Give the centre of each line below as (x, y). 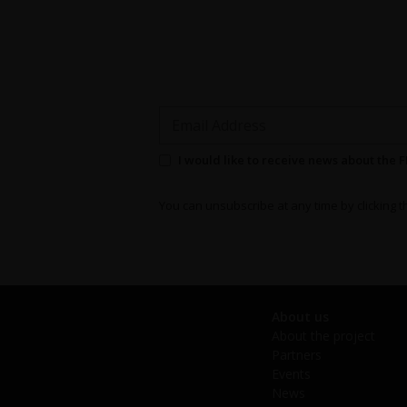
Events (292, 373)
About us (301, 316)
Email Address (205, 116)
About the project (324, 335)
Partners (297, 354)
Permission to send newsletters (265, 161)
